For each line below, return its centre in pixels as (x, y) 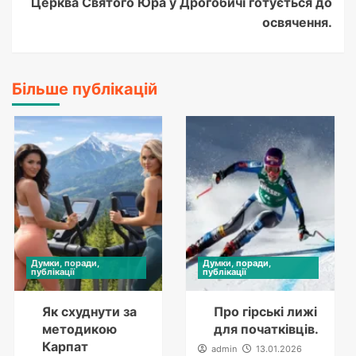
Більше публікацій (85, 89)
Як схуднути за (89, 311)
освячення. (297, 22)
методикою (79, 329)
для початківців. (266, 329)
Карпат (65, 346)
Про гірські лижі (265, 311)
